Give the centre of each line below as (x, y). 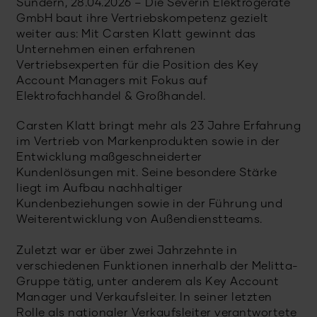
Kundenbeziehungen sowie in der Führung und (149, 204)
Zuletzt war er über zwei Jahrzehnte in (127, 251)
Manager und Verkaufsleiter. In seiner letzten (144, 298)
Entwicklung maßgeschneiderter (109, 157)
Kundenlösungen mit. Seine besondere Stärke (146, 173)
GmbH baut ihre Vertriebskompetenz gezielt (143, 19)
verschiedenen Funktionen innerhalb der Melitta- (157, 266)
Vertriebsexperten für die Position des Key (137, 66)
